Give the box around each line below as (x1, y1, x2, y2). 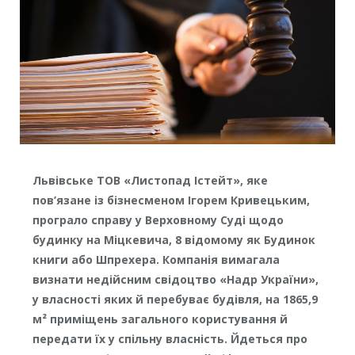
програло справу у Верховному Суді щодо (32, 212, 284, 228)
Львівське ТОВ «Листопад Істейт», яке (32, 173, 268, 189)
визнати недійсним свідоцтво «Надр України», (32, 272, 319, 288)
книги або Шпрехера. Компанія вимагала (32, 252, 280, 268)
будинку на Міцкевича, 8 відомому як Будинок (32, 232, 315, 248)
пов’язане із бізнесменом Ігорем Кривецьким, (32, 193, 310, 208)
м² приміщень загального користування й (32, 311, 288, 327)
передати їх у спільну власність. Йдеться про (32, 331, 307, 347)
